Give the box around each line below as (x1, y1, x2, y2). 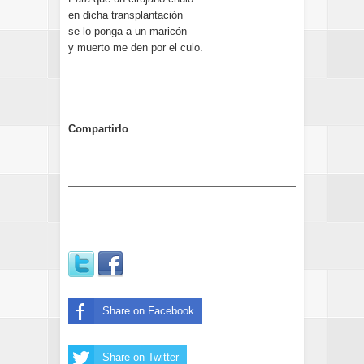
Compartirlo (68, 123, 128, 135)
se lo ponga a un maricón (68, 25, 187, 37)
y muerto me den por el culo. (68, 41, 203, 54)
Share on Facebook (102, 305, 194, 317)
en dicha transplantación (68, 9, 183, 21)
